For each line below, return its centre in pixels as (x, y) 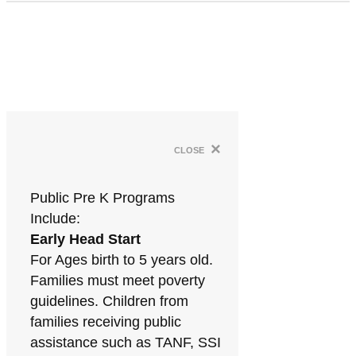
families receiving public (106, 322)
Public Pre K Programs (103, 198)
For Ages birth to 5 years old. (122, 260)
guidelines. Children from (109, 301)
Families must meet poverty (118, 281)
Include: (55, 219)
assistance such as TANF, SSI (126, 342)
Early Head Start (85, 239)
